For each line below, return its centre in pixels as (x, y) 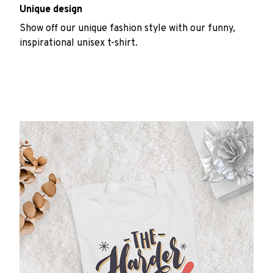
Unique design (51, 10)
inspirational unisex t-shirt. (79, 43)
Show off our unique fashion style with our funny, (127, 28)
